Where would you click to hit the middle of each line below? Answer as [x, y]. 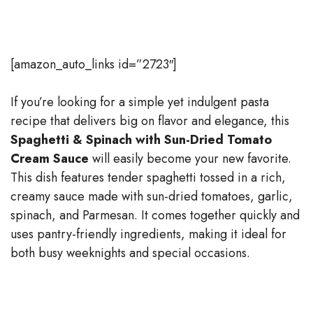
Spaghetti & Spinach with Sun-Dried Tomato [141, 140]
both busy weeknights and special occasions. [130, 253]
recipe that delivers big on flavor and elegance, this [150, 121]
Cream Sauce [50, 159]
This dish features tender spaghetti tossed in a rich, [148, 178]
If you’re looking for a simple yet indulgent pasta [140, 102]
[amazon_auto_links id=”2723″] [94, 65]
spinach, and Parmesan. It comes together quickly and [155, 216]
